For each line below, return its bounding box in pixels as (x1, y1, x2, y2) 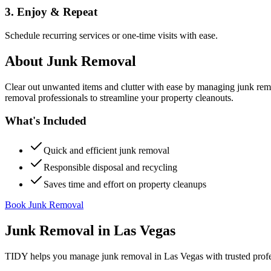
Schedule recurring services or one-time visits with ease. (5, 30, 218, 41)
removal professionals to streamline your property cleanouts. (5, 92, 233, 103)
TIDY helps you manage (5, 250, 102, 261)
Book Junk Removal (5, 200, 83, 210)
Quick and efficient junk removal (44, 145, 169, 155)
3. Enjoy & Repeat (5, 5, 97, 19)
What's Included (5, 114, 87, 128)
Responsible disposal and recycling (44, 162, 177, 172)
